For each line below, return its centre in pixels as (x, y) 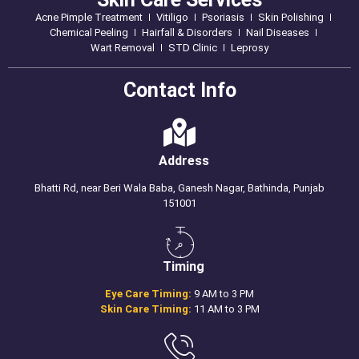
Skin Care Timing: (145, 309)
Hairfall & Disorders (187, 33)
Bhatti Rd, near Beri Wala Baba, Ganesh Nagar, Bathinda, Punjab (179, 188)
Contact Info (179, 91)
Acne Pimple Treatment (89, 18)
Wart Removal (123, 48)
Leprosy (250, 48)
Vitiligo (172, 18)
